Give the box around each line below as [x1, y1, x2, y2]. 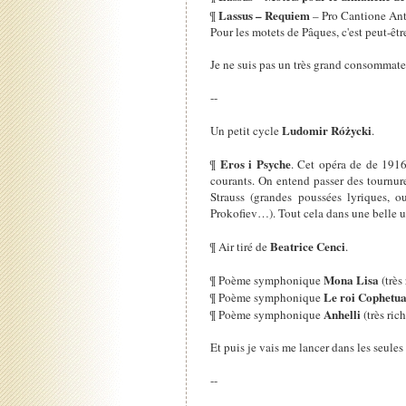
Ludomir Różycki [282, 121, 372, 139]
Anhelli [324, 304, 362, 323]
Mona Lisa [324, 270, 380, 288]
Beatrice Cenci [270, 237, 346, 255]
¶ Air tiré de [210, 237, 271, 255]
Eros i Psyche [219, 154, 291, 172]
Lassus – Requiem [216, 5, 314, 24]
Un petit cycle [210, 121, 283, 139]
